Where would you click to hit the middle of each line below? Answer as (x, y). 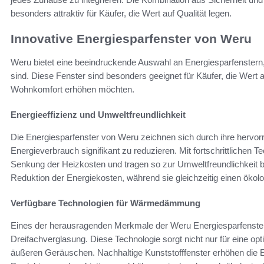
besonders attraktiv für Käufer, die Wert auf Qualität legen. (121, 13)
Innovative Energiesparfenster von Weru (131, 39)
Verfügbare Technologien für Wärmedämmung (105, 203)
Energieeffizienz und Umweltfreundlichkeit (98, 115)
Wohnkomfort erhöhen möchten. (72, 90)
